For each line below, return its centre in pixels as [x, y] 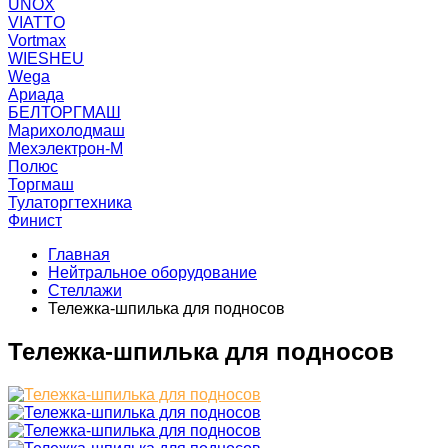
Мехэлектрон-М [65, 148]
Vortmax [37, 40]
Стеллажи [85, 290]
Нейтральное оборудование [152, 272]
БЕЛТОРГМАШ [64, 112]
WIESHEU [46, 58]
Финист [35, 220]
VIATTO [36, 22]
